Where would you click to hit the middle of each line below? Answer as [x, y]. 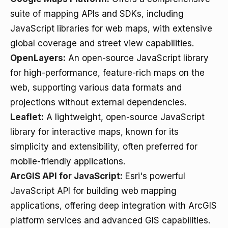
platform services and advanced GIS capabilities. [110, 220]
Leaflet [26, 117]
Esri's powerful [154, 176]
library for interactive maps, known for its [94, 132]
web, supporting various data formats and [96, 88]
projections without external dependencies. [98, 102]
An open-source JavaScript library [137, 58]
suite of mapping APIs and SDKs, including [97, 14]
